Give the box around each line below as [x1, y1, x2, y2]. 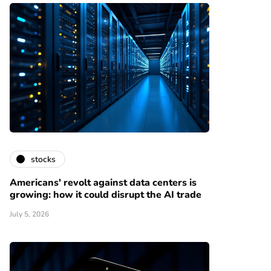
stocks [31, 153, 56, 165]
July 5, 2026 [10, 209, 49, 220]
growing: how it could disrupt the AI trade [10, 188, 201, 202]
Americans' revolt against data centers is [10, 176, 197, 190]
